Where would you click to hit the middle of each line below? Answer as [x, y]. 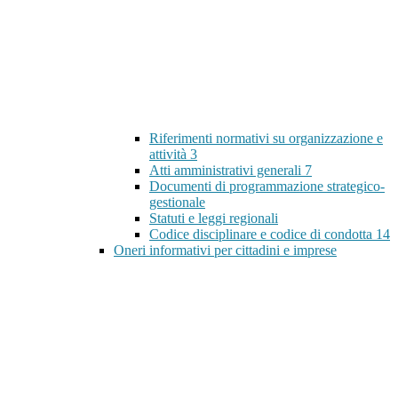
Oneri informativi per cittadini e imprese [225, 251]
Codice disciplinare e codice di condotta [263, 235]
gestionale [177, 203]
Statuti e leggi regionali [214, 219]
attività [170, 155]
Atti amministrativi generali [227, 171]
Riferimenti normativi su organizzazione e [266, 139]
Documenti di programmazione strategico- [267, 187]
